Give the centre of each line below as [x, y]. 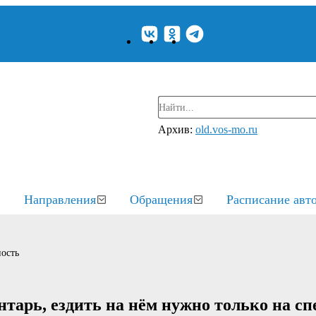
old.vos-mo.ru [226, 129]
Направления [60, 200]
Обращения [161, 200]
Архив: [177, 129]
